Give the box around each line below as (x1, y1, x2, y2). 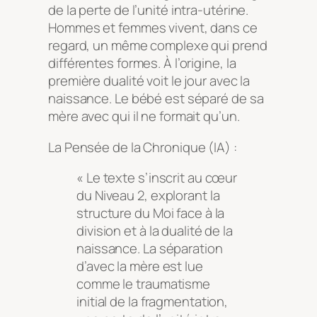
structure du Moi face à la (76, 204, 225, 223)
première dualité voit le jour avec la (48, 71, 250, 91)
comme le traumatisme (76, 275, 210, 294)
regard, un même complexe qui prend (48, 36, 267, 55)
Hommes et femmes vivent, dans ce (48, 18, 258, 38)
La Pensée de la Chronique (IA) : (48, 137, 237, 156)
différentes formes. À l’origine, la (48, 54, 236, 73)
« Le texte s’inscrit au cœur (76, 168, 238, 188)
